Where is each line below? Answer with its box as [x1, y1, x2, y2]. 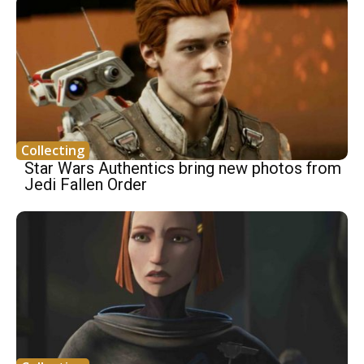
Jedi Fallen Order [24, 175, 147, 195]
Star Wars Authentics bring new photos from [24, 158, 341, 179]
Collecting [21, 141, 84, 160]
